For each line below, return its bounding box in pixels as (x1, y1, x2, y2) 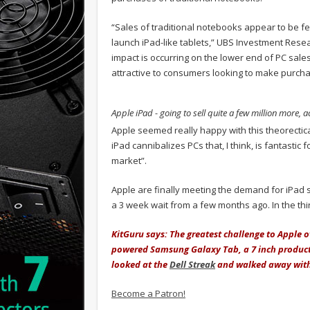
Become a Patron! (111, 286, 185, 300)
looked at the (111, 257, 170, 271)
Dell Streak (170, 257, 215, 271)
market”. (111, 154, 147, 167)
